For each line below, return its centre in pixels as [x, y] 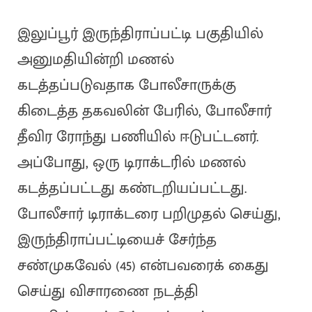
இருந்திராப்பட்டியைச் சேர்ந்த [117, 240]
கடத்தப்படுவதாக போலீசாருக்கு [126, 86]
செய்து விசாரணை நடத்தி [108, 292]
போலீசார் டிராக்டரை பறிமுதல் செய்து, [149, 214]
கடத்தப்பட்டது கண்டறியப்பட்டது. [132, 189]
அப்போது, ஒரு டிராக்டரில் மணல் [131, 163]
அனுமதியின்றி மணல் [95, 60]
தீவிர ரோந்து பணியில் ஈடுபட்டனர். [138, 137]
